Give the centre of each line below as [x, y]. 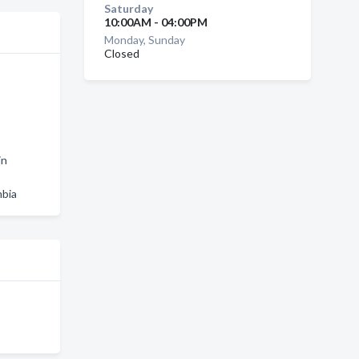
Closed [121, 53]
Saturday [128, 8]
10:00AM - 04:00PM [155, 22]
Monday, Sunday [144, 40]
